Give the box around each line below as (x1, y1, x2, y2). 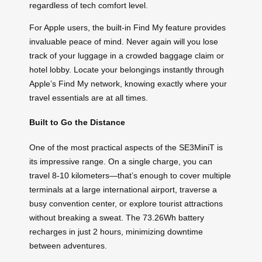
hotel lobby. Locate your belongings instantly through (29, 64, 224, 74)
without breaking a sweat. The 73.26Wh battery (29, 212, 204, 222)
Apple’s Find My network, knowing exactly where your (29, 78, 227, 88)
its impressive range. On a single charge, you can (29, 156, 212, 166)
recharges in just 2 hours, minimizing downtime (29, 226, 203, 236)
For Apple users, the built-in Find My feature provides (29, 22, 226, 32)
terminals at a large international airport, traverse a (29, 184, 217, 194)
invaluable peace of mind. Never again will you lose (29, 36, 218, 46)
